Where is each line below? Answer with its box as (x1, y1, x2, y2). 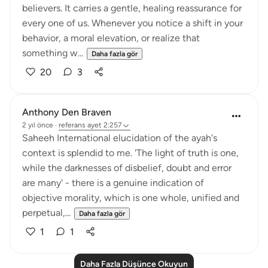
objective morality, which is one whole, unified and (22, 192, 239, 203)
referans (59, 121, 86, 129)
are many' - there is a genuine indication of (22, 177, 204, 188)
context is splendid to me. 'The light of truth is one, (22, 147, 239, 159)
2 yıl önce (22, 121, 53, 129)
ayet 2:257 (87, 121, 121, 129)
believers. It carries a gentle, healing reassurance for (22, 2, 242, 14)
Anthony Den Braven (22, 106, 111, 118)
